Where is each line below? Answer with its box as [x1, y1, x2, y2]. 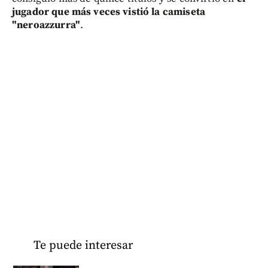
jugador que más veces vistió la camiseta [12, 5, 205, 19]
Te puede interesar [33, 237, 133, 253]
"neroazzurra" [12, 18, 80, 32]
